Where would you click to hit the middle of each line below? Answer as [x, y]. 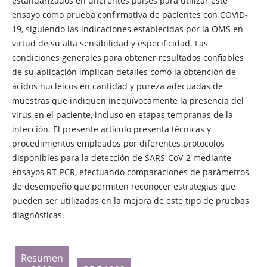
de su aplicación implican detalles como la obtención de [124, 72]
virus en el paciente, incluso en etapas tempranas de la [122, 115]
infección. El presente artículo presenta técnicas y [111, 129]
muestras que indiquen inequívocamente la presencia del [128, 101]
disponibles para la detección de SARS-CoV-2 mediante [121, 158]
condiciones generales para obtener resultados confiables [128, 58]
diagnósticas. [38, 215]
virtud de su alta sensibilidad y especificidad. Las [110, 44]
